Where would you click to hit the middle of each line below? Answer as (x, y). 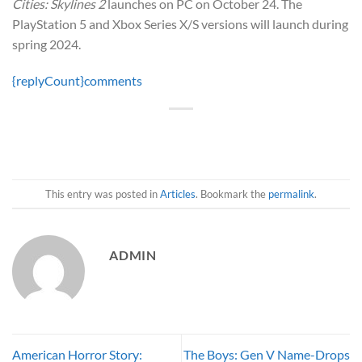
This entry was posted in (103, 194)
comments (113, 81)
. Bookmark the (232, 194)
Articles (178, 194)
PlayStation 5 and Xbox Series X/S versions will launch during (180, 23)
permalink (291, 194)
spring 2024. (46, 44)
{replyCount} (48, 81)
